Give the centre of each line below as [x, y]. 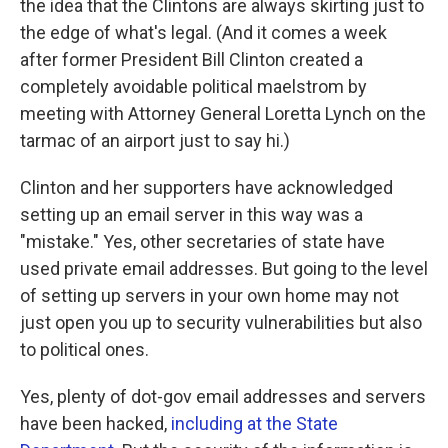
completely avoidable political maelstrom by [193, 87]
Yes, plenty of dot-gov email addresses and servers [223, 397]
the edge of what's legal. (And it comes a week [203, 33]
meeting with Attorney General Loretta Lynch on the [223, 114]
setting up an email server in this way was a [191, 215]
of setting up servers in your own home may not [209, 296]
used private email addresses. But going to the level [224, 269]
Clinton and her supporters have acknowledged [206, 188]
